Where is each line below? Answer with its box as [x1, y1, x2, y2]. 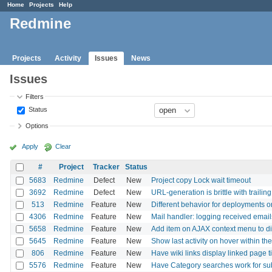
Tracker [93, 162, 120, 171]
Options [25, 122, 49, 130]
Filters [25, 92, 44, 100]
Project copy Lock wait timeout [151, 175, 251, 185]
